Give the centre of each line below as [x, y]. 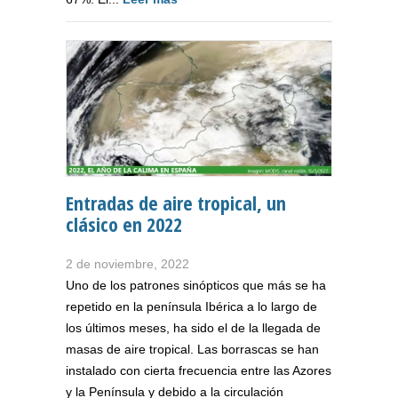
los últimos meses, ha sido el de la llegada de [193, 327]
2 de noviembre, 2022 [127, 263]
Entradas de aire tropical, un [176, 202]
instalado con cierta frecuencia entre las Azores [199, 370]
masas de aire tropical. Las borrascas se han [192, 349]
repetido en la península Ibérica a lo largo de [191, 306]
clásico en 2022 [124, 223]
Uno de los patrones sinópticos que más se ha [196, 285]
